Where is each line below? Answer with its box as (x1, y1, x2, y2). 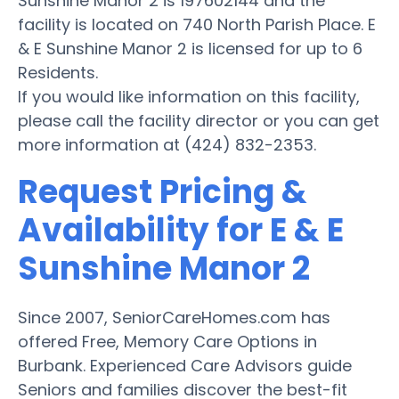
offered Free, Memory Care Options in (18, 330, 317, 353)
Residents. (18, 61, 98, 84)
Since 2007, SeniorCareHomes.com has (18, 305, 330, 329)
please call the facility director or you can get (18, 109, 379, 132)
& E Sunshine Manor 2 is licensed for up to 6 (18, 37, 362, 60)
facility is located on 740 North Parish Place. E (18, 12, 376, 36)
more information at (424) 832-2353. (18, 133, 316, 156)
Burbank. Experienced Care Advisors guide (18, 354, 352, 377)
